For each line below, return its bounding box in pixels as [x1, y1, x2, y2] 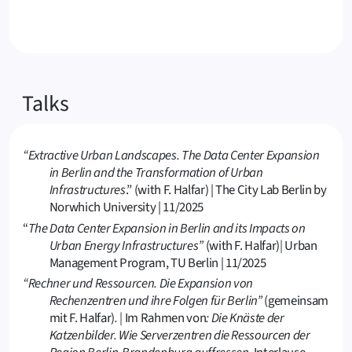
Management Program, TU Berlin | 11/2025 [49, 253, 266, 273]
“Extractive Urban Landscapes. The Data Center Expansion [23, 146, 320, 166]
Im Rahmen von [122, 308, 207, 328]
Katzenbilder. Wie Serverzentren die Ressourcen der [49, 325, 310, 345]
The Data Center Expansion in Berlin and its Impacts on [27, 218, 306, 238]
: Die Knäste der [206, 308, 284, 328]
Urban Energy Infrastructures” [49, 236, 206, 255]
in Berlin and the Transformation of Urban [49, 163, 263, 183]
